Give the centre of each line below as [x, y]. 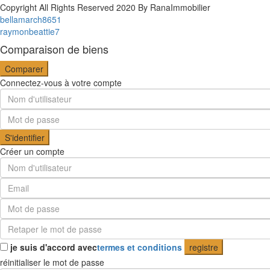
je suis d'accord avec [54, 247]
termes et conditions [140, 247]
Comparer [24, 68]
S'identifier [25, 137]
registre [204, 247]
